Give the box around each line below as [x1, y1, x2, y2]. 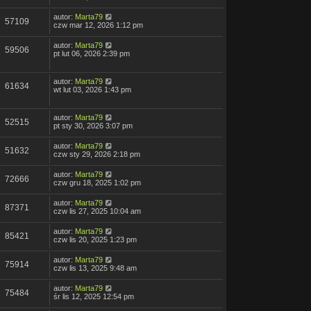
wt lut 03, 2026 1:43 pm [53, 85, 131, 94]
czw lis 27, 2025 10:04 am [53, 207, 141, 216]
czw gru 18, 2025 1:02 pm [53, 178, 141, 187]
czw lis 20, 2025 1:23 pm [53, 235, 137, 244]
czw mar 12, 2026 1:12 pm [53, 21, 143, 30]
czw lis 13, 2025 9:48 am [53, 264, 137, 273]
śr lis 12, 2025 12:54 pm [53, 292, 134, 301]
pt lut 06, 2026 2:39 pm [53, 49, 130, 58]
